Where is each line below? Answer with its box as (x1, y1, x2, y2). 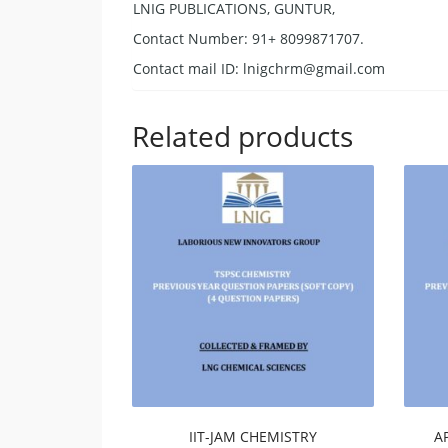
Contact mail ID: (133, 58, 243, 78)
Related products (132, 116, 353, 155)
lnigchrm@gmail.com (243, 58, 385, 78)
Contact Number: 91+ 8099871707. (133, 28, 364, 48)
